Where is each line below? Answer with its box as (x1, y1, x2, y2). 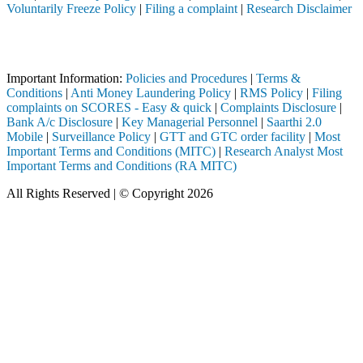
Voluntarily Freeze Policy (6, 2, 136, 16)
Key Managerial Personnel (122, 115, 258, 130)
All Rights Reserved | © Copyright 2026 (6, 186, 213, 201)
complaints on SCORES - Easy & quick (6, 100, 211, 115)
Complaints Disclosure (220, 100, 336, 115)
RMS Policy (240, 86, 303, 100)
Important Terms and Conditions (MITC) (6, 144, 216, 159)
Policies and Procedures (126, 71, 247, 86)
